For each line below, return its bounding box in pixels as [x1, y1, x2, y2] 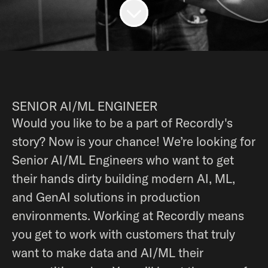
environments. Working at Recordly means [12, 208, 244, 223]
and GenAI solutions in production [12, 189, 200, 205]
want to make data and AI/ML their [12, 245, 203, 260]
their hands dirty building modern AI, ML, [12, 170, 235, 186]
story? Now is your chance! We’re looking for [12, 133, 255, 149]
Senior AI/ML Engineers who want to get [12, 152, 234, 167]
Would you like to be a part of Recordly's [12, 115, 233, 130]
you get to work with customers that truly [12, 226, 235, 242]
